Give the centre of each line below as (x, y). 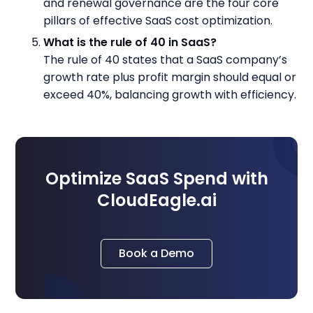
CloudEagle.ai (156, 200)
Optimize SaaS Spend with (156, 179)
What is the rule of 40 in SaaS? (130, 42)
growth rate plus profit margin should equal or (170, 77)
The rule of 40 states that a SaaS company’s (166, 60)
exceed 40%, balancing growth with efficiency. (170, 95)
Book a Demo (156, 253)
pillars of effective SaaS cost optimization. (158, 21)
